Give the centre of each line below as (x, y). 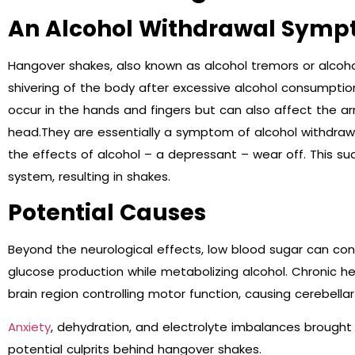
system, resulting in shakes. (89, 177)
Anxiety (29, 327)
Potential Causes (107, 212)
